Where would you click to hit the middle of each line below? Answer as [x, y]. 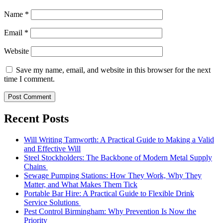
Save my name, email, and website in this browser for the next [113, 70]
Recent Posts [36, 119]
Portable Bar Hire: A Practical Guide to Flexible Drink [109, 193]
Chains [36, 167]
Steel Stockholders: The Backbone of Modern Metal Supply [118, 158]
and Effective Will [52, 149]
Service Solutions [52, 202]
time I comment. [29, 79]
